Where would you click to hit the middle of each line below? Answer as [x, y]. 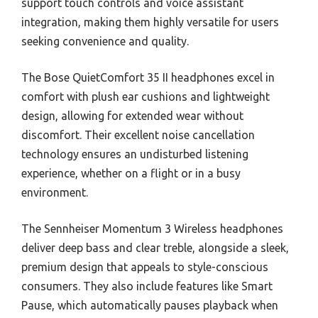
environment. [55, 192]
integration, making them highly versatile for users [150, 22]
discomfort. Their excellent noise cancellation [138, 135]
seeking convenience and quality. [105, 41]
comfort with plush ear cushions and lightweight [146, 96]
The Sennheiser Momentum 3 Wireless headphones [152, 228]
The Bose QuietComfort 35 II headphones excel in [148, 77]
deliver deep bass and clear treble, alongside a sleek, [155, 247]
